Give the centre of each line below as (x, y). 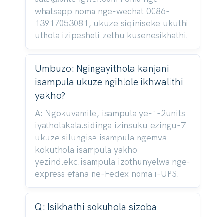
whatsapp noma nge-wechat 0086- (102, 11)
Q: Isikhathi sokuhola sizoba (96, 207)
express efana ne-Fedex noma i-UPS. (107, 174)
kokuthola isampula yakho (86, 150)
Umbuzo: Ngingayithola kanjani (102, 68)
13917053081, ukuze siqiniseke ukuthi (111, 23)
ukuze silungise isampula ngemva (101, 138)
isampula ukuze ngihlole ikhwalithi (109, 82)
